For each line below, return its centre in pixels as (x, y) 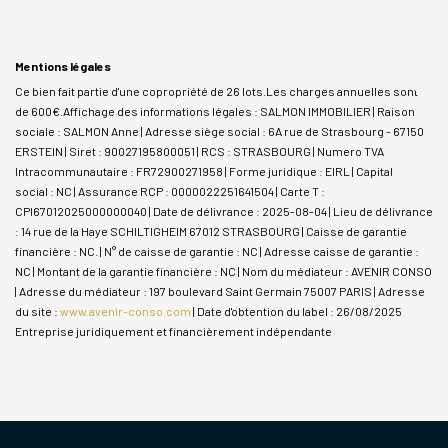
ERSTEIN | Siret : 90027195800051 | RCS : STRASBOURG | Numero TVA (199, 150)
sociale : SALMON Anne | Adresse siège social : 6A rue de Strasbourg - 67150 (219, 130)
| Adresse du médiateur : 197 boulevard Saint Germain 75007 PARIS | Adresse (220, 290)
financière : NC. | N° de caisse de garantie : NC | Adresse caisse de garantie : (217, 250)
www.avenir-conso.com (125, 310)
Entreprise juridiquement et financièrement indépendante (173, 330)
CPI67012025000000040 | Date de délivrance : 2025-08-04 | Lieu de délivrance (224, 210)
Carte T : (302, 190)
